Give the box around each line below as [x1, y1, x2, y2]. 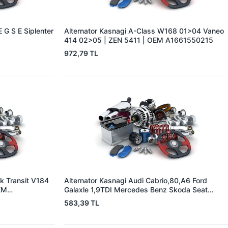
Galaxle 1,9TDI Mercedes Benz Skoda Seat [64, 185, 208, 194]
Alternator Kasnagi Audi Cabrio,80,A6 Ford [64, 176, 207, 185]
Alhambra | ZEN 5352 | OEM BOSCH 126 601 [64, 194, 216, 203]
